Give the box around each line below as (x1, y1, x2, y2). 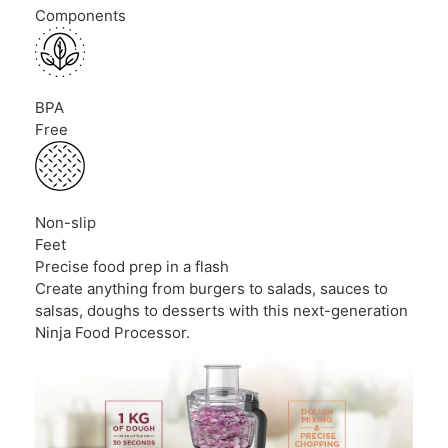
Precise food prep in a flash (35, 256, 229, 276)
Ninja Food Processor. (35, 322, 190, 342)
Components (35, 5, 126, 25)
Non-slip (35, 212, 96, 232)
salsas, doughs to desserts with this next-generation (35, 300, 408, 320)
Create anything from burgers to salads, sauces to (35, 278, 388, 298)
